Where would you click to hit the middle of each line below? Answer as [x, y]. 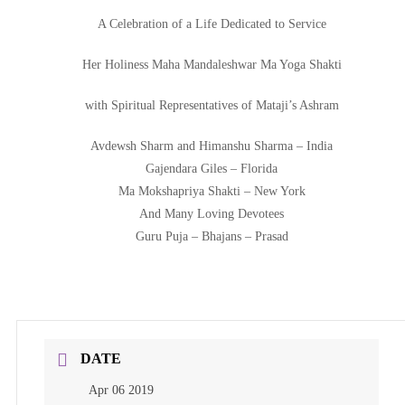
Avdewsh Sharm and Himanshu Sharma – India [212, 146]
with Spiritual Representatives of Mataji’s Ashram [212, 105]
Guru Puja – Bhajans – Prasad [212, 236]
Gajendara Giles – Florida [212, 169]
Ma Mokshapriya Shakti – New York [212, 191]
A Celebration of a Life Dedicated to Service [212, 24]
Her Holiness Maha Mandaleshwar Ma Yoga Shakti [212, 65]
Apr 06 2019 [121, 391]
